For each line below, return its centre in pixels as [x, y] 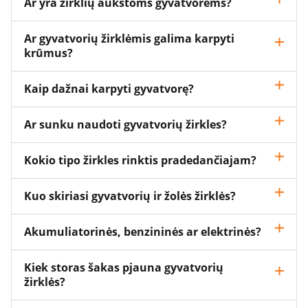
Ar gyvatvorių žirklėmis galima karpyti [129, 38]
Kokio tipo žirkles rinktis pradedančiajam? [140, 160]
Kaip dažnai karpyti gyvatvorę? [109, 89]
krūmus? [48, 53]
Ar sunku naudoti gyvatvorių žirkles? [125, 124]
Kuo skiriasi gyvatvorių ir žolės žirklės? [130, 196]
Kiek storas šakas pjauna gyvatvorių [124, 267]
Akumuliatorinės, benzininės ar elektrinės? [143, 232]
